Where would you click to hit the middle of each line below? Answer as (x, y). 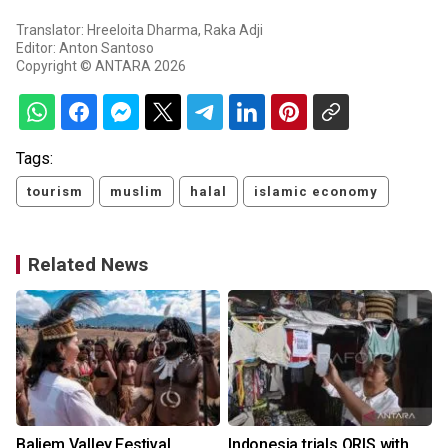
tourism (55, 192)
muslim (136, 192)
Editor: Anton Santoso (85, 48)
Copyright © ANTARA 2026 (101, 66)
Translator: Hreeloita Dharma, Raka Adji (139, 30)
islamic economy (316, 192)
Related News (88, 265)
